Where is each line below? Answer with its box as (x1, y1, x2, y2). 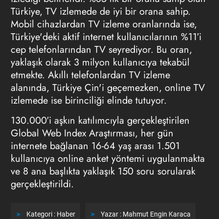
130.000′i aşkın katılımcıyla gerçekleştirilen (10, 113, 190, 128)
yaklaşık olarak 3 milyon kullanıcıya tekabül (10, 55, 190, 69)
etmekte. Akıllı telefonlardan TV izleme (10, 68, 170, 82)
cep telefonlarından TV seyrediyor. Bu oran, (10, 43, 192, 57)
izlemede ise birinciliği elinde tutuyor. (10, 93, 167, 108)
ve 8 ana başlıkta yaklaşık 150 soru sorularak (10, 164, 196, 178)
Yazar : (100, 210, 123, 218)
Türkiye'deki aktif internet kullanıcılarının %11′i (10, 30, 201, 44)
